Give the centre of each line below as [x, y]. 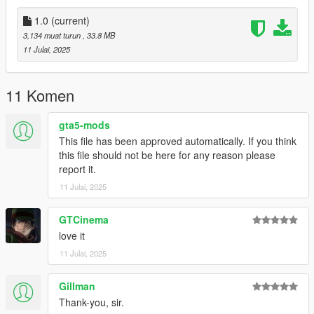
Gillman [77, 286]
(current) [70, 21]
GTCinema [84, 220]
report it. [77, 169]
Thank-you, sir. [91, 302]
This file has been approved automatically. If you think [178, 141]
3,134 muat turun [53, 35]
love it [72, 236]
